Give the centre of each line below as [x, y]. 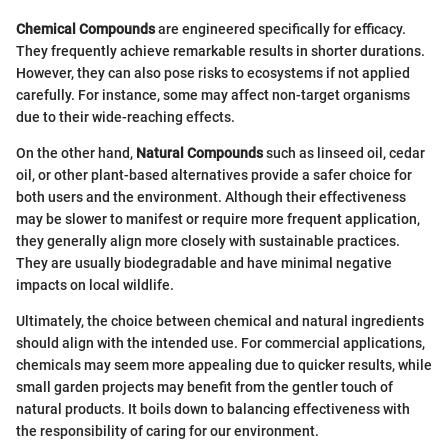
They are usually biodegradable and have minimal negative [204, 263]
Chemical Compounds [85, 29]
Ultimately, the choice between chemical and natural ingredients [220, 321]
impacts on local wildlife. [95, 285]
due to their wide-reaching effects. [125, 117]
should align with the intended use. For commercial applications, [220, 343]
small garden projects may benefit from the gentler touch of [204, 387]
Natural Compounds [199, 153]
